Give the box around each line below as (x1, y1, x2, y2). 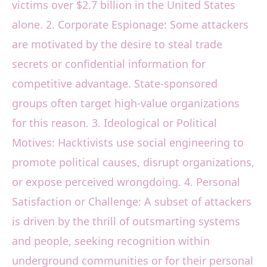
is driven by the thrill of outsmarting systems (12, 214, 240, 229)
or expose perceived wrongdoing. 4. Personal (12, 175, 240, 190)
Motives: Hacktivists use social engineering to (12, 135, 244, 150)
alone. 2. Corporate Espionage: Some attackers (12, 17, 249, 32)
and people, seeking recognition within (12, 234, 210, 249)
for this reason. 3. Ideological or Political (12, 116, 217, 131)
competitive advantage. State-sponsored (12, 76, 218, 91)
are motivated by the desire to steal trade (12, 37, 222, 52)
